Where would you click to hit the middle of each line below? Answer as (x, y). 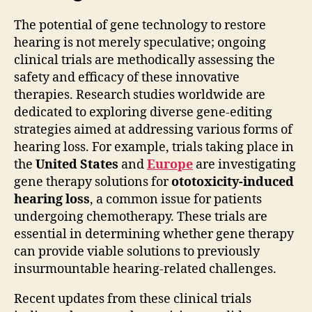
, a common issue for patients (176, 200)
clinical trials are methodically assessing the (145, 61)
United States (77, 165)
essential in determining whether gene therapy (154, 235)
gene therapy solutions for (93, 182)
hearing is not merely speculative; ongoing (140, 43)
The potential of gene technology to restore (140, 26)
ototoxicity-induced (233, 182)
